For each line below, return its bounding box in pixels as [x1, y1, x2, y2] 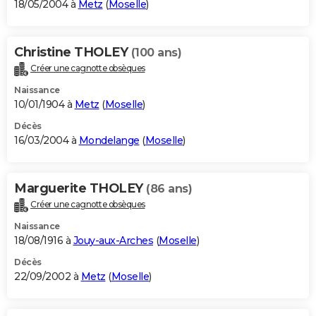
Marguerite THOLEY [14, 181, 146, 197]
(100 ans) [130, 46, 181, 60]
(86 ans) [146, 182, 192, 196]
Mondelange [78, 134, 140, 147]
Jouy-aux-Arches [73, 234, 153, 248]
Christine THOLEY [14, 44, 131, 61]
